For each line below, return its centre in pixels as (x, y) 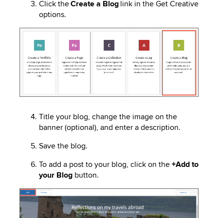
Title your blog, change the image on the (108, 117)
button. (86, 175)
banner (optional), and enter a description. (110, 127)
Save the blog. (63, 146)
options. (53, 14)
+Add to (185, 164)
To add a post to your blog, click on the (105, 164)
